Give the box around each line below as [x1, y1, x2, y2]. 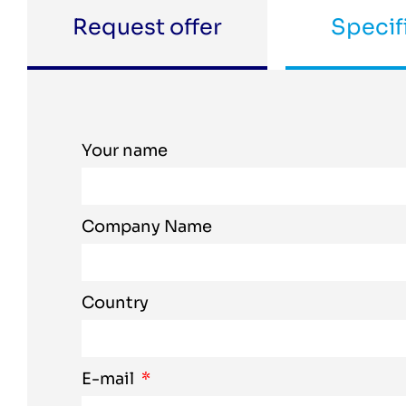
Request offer [72, 14, 222, 41]
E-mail [82, 369, 138, 389]
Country [82, 293, 149, 313]
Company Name [82, 217, 212, 237]
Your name [82, 140, 168, 160]
